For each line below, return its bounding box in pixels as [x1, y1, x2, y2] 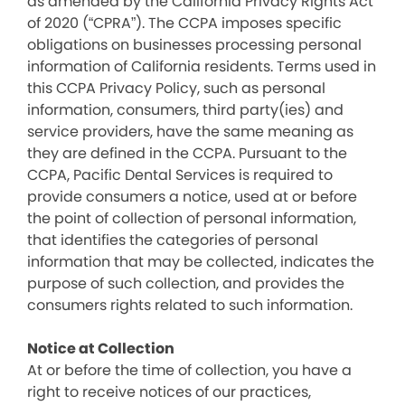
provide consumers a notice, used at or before [27, 186, 357, 207]
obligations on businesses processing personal [27, 34, 362, 55]
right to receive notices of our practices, [27, 381, 311, 402]
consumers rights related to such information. [27, 295, 353, 316]
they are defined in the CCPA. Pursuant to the [27, 143, 347, 164]
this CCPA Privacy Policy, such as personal [27, 78, 325, 99]
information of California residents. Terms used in [27, 56, 376, 77]
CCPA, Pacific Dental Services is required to [27, 165, 333, 185]
